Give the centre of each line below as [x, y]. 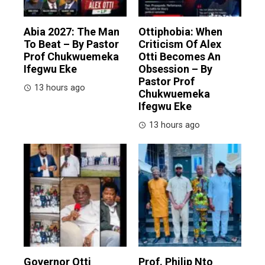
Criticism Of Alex [180, 44]
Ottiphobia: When [180, 31]
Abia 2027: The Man [72, 31]
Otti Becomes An [180, 56]
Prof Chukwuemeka [71, 56]
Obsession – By [175, 69]
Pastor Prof [167, 81]
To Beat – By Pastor [71, 44]
